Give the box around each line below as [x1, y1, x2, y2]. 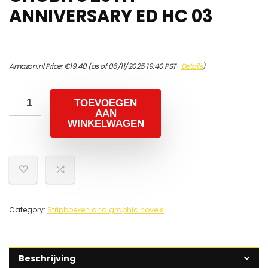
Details [181, 61, 202, 71]
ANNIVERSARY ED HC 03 [9, 4, 213, 28]
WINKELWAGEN [67, 118, 144, 129]
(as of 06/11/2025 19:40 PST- [86, 61, 181, 71]
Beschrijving [19, 252, 75, 264]
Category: [9, 205, 47, 215]
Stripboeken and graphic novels [47, 205, 164, 215]
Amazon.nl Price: [9, 61, 64, 71]
